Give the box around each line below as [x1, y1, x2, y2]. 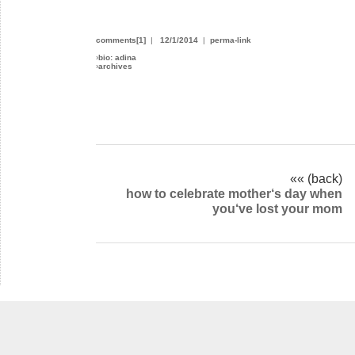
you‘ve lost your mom [212, 200, 343, 216]
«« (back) [290, 170, 343, 185]
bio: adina [98, 52, 136, 62]
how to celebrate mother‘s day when [126, 185, 343, 200]
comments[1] [96, 35, 146, 44]
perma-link [210, 35, 251, 44]
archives [98, 61, 132, 71]
